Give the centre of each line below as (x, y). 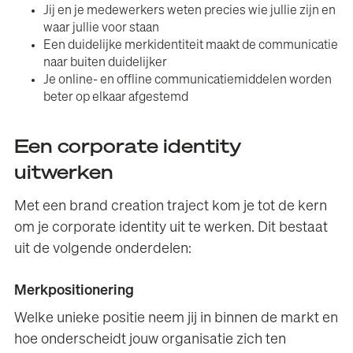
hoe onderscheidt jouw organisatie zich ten (150, 340)
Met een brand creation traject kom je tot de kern (171, 206)
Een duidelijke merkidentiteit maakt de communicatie (191, 45)
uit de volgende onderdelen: (103, 249)
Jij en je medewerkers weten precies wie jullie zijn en (190, 11)
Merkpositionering (74, 291)
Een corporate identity (128, 147)
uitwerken (64, 173)
